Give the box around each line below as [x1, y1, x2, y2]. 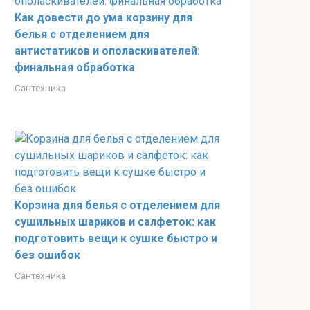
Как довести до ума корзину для [15, 11, 192, 24]
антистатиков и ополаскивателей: [15, 44, 200, 57]
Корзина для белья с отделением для [15, 199, 220, 212]
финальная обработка [15, 61, 135, 74]
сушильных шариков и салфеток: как [15, 215, 216, 228]
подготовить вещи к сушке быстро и [15, 232, 217, 245]
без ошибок [15, 248, 80, 262]
